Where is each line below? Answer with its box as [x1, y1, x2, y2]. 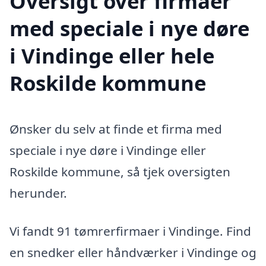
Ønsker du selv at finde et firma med [9, 121, 222, 138]
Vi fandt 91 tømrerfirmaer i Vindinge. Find [9, 223, 251, 240]
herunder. [9, 185, 67, 202]
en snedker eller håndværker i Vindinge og [9, 244, 256, 261]
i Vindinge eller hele [9, 41, 214, 69]
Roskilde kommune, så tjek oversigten [9, 163, 230, 180]
